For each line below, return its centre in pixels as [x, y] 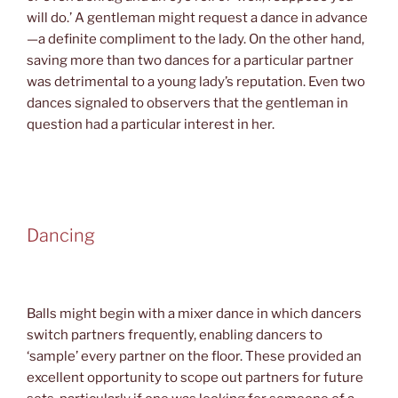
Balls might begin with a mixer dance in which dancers [194, 313]
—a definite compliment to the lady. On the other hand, [195, 40]
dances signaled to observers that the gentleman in [187, 103]
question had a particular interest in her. [151, 125]
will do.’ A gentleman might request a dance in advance [197, 18]
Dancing [61, 236]
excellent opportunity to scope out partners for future [195, 377]
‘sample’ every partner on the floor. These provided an [194, 356]
